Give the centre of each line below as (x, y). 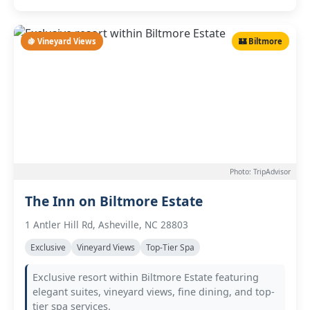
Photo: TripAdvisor (260, 172)
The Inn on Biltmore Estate (114, 201)
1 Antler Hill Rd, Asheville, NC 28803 (107, 225)
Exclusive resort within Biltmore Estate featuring (146, 277)
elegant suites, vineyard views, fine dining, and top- (154, 292)
